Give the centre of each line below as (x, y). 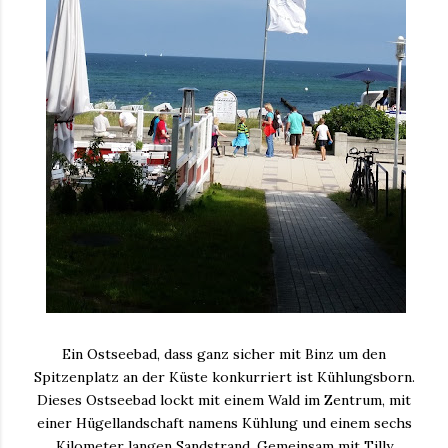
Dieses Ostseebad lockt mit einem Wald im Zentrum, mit (224, 399)
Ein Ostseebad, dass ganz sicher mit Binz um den (224, 353)
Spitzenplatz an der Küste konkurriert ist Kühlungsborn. (224, 376)
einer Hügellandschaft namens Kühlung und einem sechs (224, 422)
